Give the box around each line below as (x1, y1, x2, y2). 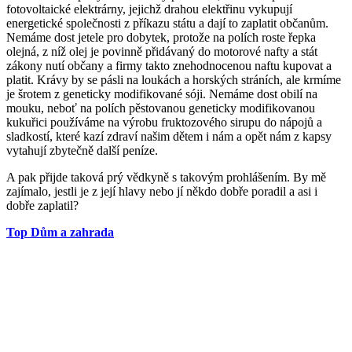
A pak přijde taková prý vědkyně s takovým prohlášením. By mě (6, 170, 326, 184)
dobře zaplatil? (6, 198, 79, 212)
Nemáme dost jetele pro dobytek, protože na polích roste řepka (6, 30, 316, 44)
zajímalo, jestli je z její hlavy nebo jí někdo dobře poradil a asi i (6, 184, 317, 198)
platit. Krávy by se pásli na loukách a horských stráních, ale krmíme (6, 72, 341, 86)
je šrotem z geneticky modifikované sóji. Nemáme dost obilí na (6, 86, 317, 101)
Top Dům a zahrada (6, 225, 114, 239)
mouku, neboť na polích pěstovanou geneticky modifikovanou (6, 101, 315, 115)
